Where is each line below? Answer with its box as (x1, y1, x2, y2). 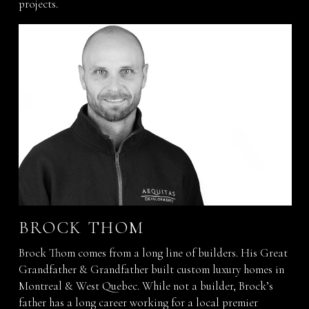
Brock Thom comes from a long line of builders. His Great (19, 246, 288, 261)
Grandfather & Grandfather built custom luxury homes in (19, 262, 285, 277)
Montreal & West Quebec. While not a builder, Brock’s (19, 279, 274, 294)
